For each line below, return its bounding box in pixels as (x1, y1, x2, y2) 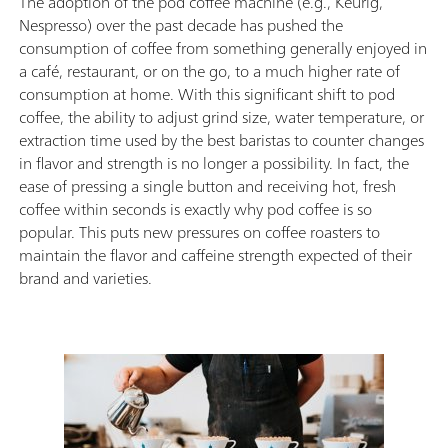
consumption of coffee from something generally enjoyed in (19, 33, 427, 62)
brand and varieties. (19, 263, 152, 292)
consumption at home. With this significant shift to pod (19, 79, 395, 108)
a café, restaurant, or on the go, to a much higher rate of (19, 56, 400, 85)
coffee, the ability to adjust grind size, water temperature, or (19, 102, 424, 131)
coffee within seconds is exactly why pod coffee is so (19, 194, 372, 223)
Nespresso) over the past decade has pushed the (19, 10, 343, 39)
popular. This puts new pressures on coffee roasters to (19, 217, 380, 246)
